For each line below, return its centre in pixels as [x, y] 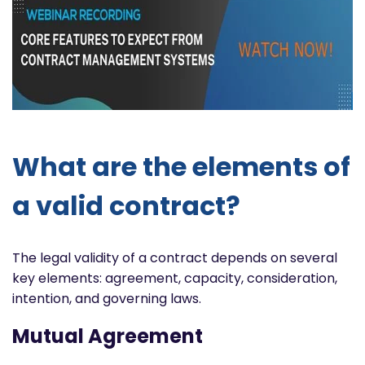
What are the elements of [181, 167]
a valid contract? [126, 206]
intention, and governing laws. [107, 298]
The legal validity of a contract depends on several [175, 257]
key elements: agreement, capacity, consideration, [175, 278]
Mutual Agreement [108, 336]
